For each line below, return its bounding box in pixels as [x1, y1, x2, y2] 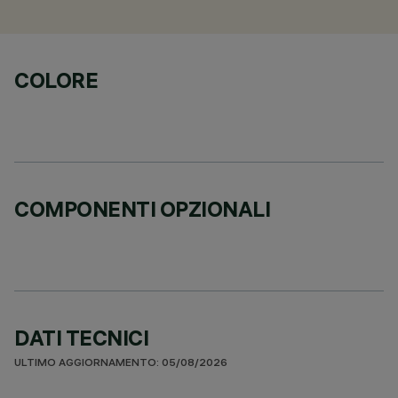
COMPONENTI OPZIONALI [14, 195, 271, 222]
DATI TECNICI [14, 324, 149, 351]
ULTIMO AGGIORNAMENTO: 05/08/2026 [14, 358, 227, 370]
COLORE [14, 67, 99, 93]
